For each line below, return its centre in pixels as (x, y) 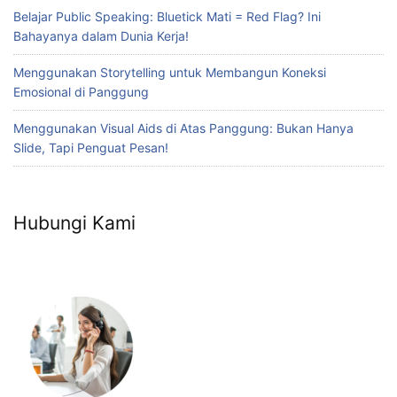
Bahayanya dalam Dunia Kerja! (101, 35)
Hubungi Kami (74, 223)
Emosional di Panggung (81, 91)
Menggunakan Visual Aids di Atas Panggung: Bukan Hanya (183, 128)
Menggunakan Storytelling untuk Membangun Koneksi (170, 72)
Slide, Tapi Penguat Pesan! (91, 147)
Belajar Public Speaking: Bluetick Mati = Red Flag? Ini (167, 16)
